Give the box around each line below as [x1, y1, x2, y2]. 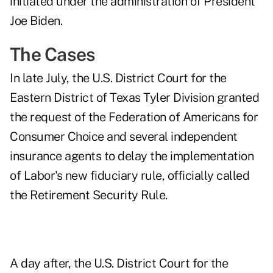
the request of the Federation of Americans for [10, 110, 258, 125]
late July [22, 71, 66, 86]
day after [21, 256, 68, 271]
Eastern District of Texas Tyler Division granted [10, 90, 259, 105]
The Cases [10, 43, 96, 66]
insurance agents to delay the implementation [10, 149, 253, 164]
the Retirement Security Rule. [10, 188, 168, 203]
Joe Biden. [10, 13, 62, 29]
